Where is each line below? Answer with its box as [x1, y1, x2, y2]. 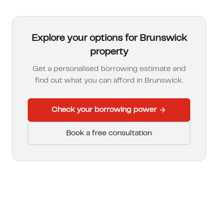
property [90, 48, 128, 56]
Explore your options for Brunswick [31, 35, 187, 43]
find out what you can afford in [35, 77, 145, 84]
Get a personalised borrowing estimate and [32, 66, 186, 73]
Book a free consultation [66, 130, 152, 137]
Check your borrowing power [52, 107, 157, 113]
